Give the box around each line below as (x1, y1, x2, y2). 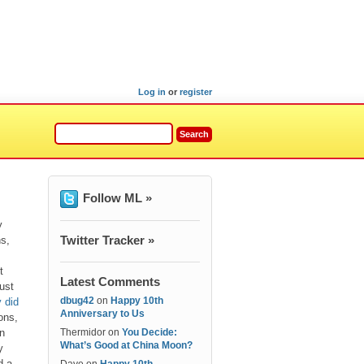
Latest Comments (60, 275, 160, 288)
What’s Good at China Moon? (60, 340, 193, 351)
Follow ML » (83, 191, 152, 205)
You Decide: (122, 327, 177, 338)
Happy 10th (110, 295, 163, 306)
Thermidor (60, 327, 106, 338)
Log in (138, 87, 166, 97)
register (180, 87, 212, 97)
